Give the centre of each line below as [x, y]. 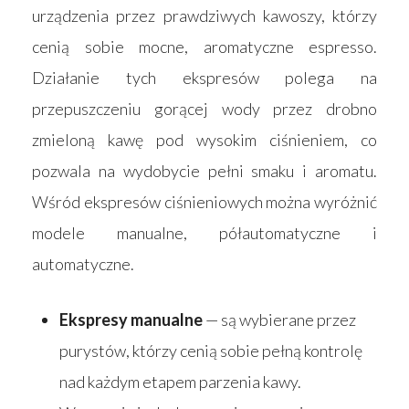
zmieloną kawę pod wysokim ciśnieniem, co [204, 139]
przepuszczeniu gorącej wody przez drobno [204, 108]
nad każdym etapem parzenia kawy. [180, 381]
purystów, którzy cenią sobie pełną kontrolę [211, 350]
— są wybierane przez [279, 319]
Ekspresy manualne [131, 319]
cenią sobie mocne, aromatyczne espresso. [204, 46]
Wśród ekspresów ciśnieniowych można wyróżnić [204, 201]
